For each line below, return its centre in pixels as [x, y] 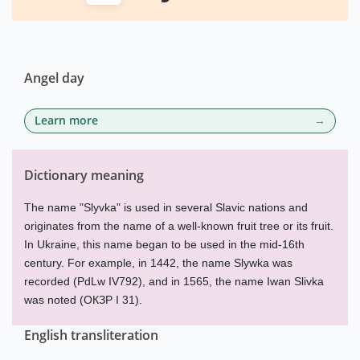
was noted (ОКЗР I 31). [83, 300]
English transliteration [91, 335]
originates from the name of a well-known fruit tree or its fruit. [179, 226]
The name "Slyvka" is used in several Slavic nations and [166, 207]
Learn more [66, 121]
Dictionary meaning [84, 175]
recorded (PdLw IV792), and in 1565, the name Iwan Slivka [174, 281]
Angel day [54, 78]
